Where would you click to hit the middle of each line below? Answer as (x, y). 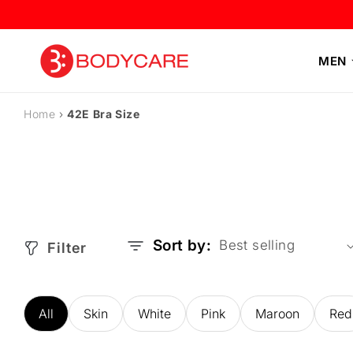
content (47, 26)
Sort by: (182, 245)
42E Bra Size (104, 114)
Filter (67, 248)
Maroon (277, 314)
